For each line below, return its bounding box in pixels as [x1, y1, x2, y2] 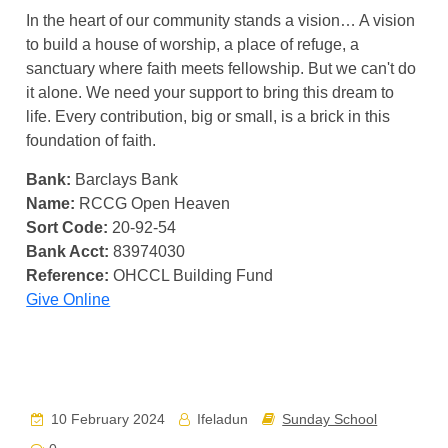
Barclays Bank [71, 171, 179, 188]
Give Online [26, 291, 111, 308]
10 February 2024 [47, 411, 166, 427]
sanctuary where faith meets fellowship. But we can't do [26, 60, 417, 77]
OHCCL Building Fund [109, 267, 274, 284]
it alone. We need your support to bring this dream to [26, 84, 395, 101]
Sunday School [282, 411, 378, 427]
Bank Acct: [26, 243, 110, 260]
